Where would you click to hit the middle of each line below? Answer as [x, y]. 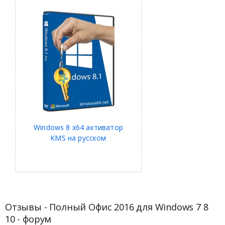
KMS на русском [78, 138]
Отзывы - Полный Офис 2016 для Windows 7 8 [107, 207]
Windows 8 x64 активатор [78, 128]
